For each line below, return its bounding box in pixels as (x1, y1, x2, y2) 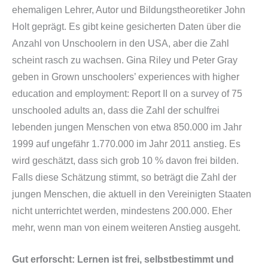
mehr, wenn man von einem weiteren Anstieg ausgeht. (12, 222, 240, 233)
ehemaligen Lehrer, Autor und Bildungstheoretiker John (12, 4, 245, 15)
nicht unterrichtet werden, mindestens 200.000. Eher (12, 205, 232, 216)
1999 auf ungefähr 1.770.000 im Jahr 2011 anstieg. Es (12, 138, 240, 149)
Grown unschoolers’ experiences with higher (51, 71, 239, 82)
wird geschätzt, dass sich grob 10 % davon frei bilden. (12, 155, 239, 166)
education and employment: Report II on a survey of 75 (12, 88, 242, 99)
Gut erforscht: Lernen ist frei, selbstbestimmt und (12, 254, 234, 264)
